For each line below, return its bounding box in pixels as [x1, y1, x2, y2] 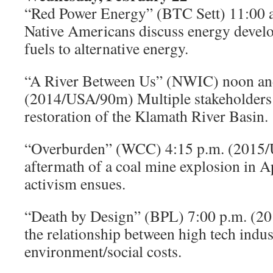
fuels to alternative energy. [24, 38, 188, 58]
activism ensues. [24, 173, 126, 194]
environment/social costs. [24, 241, 182, 261]
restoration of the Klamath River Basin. [24, 105, 268, 126]
